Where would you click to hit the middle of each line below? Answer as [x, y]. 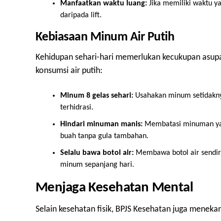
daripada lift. [81, 15]
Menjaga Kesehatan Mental [114, 188]
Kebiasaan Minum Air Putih [105, 37]
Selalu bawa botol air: [97, 153]
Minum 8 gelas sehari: [97, 96]
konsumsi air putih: [69, 71]
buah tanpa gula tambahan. [104, 136]
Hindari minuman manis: [101, 124]
